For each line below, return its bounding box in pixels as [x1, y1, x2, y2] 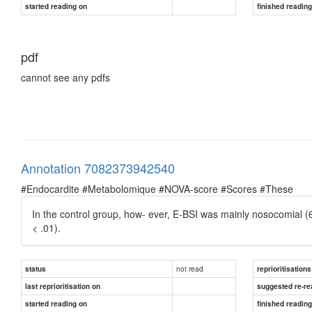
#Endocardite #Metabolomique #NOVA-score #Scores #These [21, 181, 293, 196]
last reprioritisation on [25, 281, 100, 291]
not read [176, 263, 203, 274]
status [25, 263, 46, 274]
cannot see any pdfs [21, 70, 110, 84]
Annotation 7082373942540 [21, 158, 175, 177]
